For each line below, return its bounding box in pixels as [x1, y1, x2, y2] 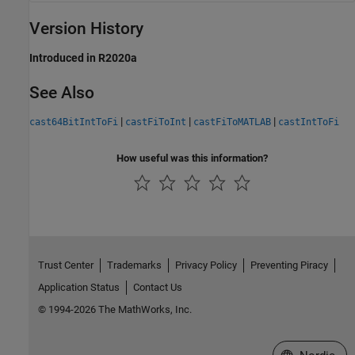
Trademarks [106, 259, 162, 272]
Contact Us [132, 281, 182, 294]
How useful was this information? [116, 151, 268, 164]
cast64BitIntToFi [29, 116, 118, 128]
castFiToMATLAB [193, 116, 271, 128]
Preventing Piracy [250, 259, 328, 272]
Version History [29, 19, 143, 39]
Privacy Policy [174, 259, 237, 272]
